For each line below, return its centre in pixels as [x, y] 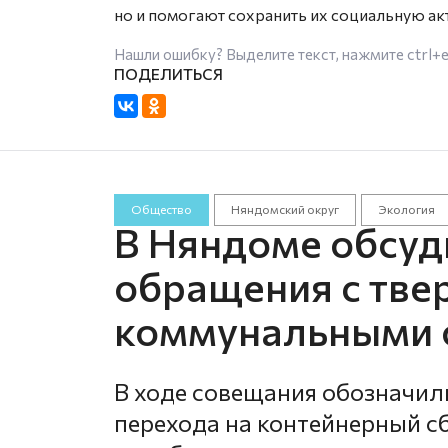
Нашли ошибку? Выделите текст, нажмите [260, 54]
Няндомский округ [284, 209]
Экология [406, 209]
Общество [161, 209]
